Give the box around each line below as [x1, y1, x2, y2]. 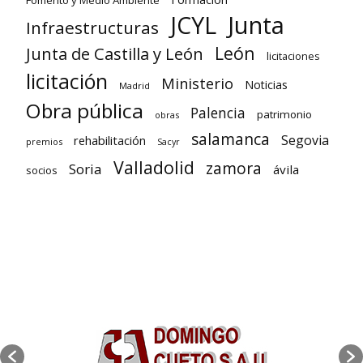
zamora [206, 157, 262, 180]
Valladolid [113, 156, 194, 180]
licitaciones [267, 49, 319, 64]
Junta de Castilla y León [26, 42, 203, 66]
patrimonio [257, 107, 312, 122]
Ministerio [161, 73, 233, 94]
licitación [26, 67, 108, 96]
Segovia [281, 131, 329, 150]
